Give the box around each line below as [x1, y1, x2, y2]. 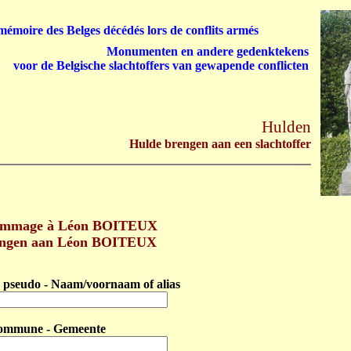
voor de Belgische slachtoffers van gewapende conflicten [13, 59, 309, 72]
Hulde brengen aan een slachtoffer [129, 137, 311, 150]
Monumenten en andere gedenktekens [107, 45, 309, 58]
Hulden [262, 118, 311, 136]
